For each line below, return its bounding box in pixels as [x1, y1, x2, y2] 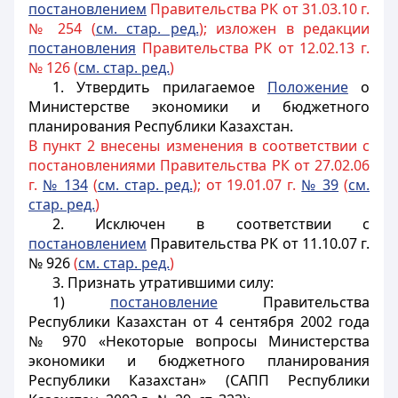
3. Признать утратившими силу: [52, 273, 274, 292]
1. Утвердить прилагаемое [52, 77, 267, 97]
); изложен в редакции [198, 19, 370, 38]
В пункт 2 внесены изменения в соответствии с [28, 136, 370, 155]
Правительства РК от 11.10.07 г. [147, 234, 370, 253]
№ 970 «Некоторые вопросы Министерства [28, 331, 370, 351]
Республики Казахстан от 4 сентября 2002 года [28, 312, 370, 331]
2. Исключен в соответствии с [52, 214, 370, 234]
